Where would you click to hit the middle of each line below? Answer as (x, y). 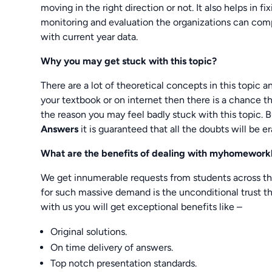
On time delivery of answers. (112, 247)
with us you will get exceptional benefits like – (142, 206)
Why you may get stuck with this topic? (129, 61)
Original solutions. (89, 231)
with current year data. (90, 36)
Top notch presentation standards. (124, 263)
